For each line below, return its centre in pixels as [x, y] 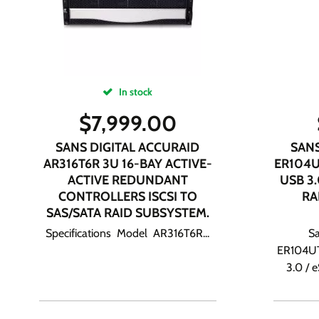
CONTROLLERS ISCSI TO [127, 197]
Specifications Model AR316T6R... [128, 233]
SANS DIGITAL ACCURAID [128, 147]
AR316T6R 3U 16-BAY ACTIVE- [127, 164]
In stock [135, 92]
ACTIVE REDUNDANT [127, 180]
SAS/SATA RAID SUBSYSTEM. [127, 213]
